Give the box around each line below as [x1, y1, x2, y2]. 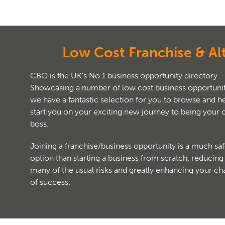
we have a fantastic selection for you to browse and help [30, 94, 100, 104]
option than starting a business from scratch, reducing [30, 153, 223, 163]
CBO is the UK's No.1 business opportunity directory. [30, 70, 219, 80]
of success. [30, 177, 70, 187]
